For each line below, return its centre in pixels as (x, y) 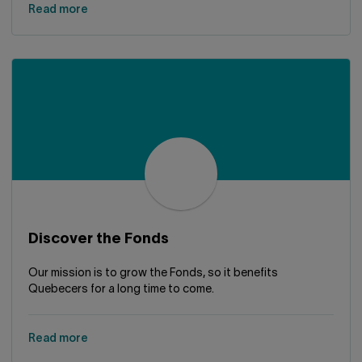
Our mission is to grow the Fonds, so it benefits (153, 274)
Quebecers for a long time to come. (121, 290)
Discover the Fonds (99, 240)
